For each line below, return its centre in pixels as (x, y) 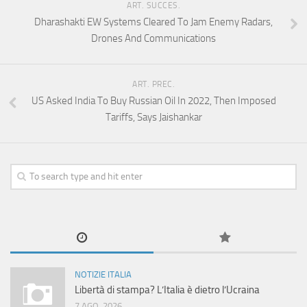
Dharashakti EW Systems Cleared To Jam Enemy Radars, (153, 22)
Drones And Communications (153, 39)
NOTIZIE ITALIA (103, 275)
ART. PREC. (153, 85)
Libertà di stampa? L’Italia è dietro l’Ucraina (167, 290)
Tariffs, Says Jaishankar (153, 118)
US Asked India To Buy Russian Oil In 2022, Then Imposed (153, 101)
